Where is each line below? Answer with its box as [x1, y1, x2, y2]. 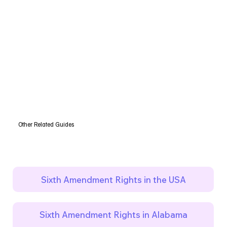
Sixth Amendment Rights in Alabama [39, 209, 187, 220]
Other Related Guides [18, 120, 74, 129]
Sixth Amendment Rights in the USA [41, 174, 186, 185]
